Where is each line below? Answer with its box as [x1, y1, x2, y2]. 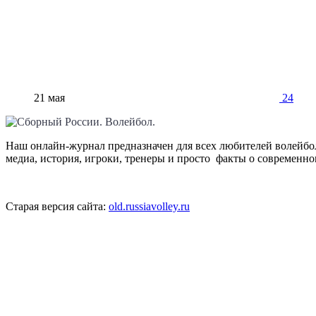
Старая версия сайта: [6, 200, 109, 212]
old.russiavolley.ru [109, 200, 190, 212]
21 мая [34, 91, 65, 104]
